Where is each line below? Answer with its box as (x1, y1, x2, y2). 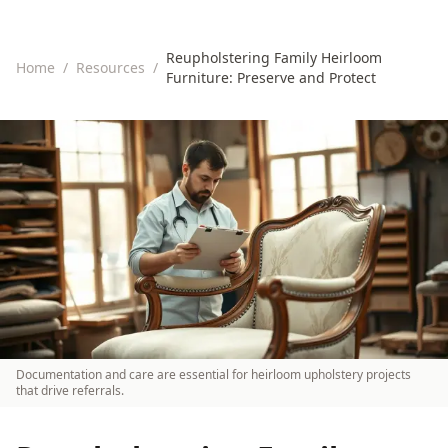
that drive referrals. (16, 381, 124, 399)
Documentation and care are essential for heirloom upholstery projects (16, 365, 411, 383)
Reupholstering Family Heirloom (166, 48, 382, 67)
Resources (76, 58, 145, 77)
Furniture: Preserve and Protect (166, 68, 376, 87)
